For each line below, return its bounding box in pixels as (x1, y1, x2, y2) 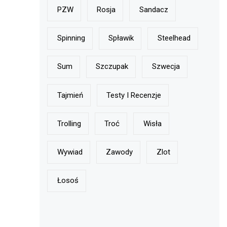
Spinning (57, 33, 85, 43)
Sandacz (139, 5, 168, 14)
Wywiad (57, 147, 83, 157)
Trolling (57, 119, 81, 128)
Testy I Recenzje (106, 90, 162, 100)
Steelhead (157, 33, 191, 43)
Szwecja (152, 62, 180, 71)
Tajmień (57, 90, 83, 100)
